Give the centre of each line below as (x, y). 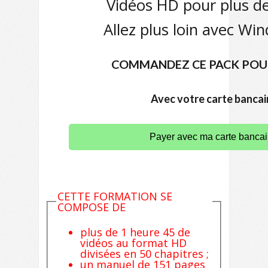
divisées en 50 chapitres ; (144, 254)
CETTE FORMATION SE (115, 196)
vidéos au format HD (133, 243)
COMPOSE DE (91, 207)
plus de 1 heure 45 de (135, 232)
